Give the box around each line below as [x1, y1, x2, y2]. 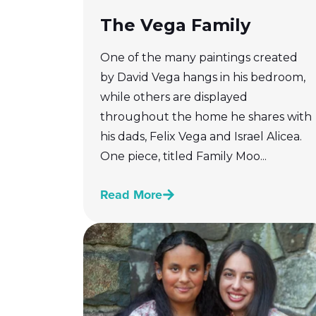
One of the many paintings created [100, 50, 298, 64]
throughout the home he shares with [100, 109, 312, 123]
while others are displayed [100, 90, 248, 104]
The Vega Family [100, 14, 250, 35]
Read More [100, 185, 162, 204]
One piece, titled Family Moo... [100, 149, 267, 163]
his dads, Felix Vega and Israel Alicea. [100, 129, 302, 143]
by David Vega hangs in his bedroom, [100, 70, 305, 84]
